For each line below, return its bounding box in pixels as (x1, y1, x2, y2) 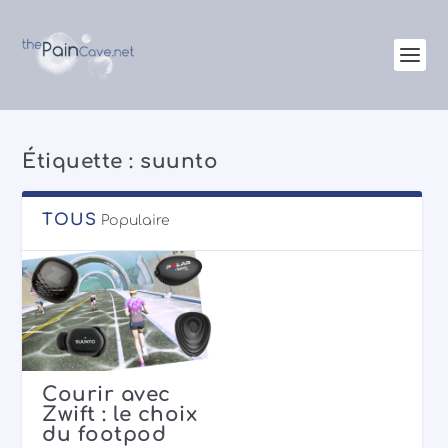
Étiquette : (22, 150, 141, 173)
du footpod (42, 422, 167, 446)
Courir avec (42, 382, 171, 406)
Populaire (101, 213, 171, 228)
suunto (140, 150, 219, 173)
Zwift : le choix (42, 402, 198, 426)
